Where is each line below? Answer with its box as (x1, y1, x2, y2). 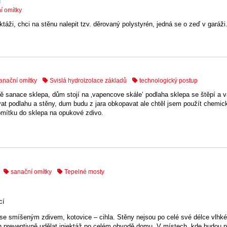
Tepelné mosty (62, 168, 104, 175)
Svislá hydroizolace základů (48, 77, 127, 85)
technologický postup (137, 77, 198, 85)
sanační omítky (9, 168, 52, 175)
